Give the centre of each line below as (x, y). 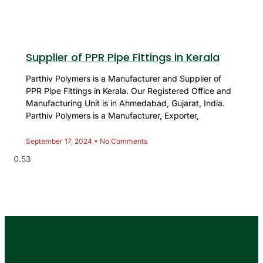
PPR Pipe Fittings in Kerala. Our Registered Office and (129, 91)
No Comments (123, 141)
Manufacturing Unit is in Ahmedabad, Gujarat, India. (125, 103)
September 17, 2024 (60, 141)
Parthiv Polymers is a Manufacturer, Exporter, (112, 116)
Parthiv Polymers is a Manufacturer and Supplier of (124, 79)
